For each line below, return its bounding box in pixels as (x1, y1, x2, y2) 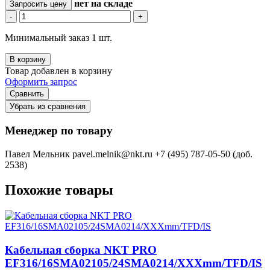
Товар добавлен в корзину (5, 66, 112, 77)
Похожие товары (5, 182, 113, 198)
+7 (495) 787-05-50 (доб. (155, 148, 253, 159)
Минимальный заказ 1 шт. (5, 33, 112, 43)
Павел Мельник (5, 148, 70, 159)
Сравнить (10, 89, 44, 99)
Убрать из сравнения (10, 102, 86, 111)
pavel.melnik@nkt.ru (72, 148, 152, 159)
